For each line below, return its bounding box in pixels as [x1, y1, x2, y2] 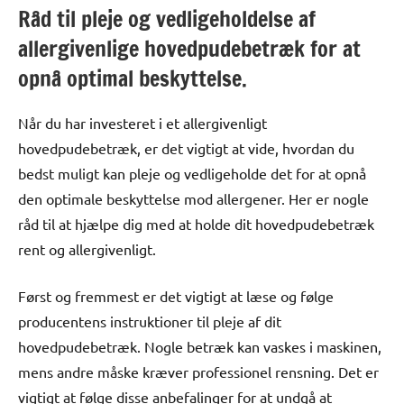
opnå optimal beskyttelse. [18, 62, 247, 94]
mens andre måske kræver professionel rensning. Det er [18, 362, 379, 381]
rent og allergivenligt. [18, 239, 156, 258]
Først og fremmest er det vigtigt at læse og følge [18, 286, 334, 305]
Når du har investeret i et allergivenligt [18, 113, 267, 132]
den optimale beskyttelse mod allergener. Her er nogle [18, 188, 369, 207]
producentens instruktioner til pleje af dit [18, 311, 281, 330]
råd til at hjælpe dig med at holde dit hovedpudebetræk [18, 214, 374, 233]
